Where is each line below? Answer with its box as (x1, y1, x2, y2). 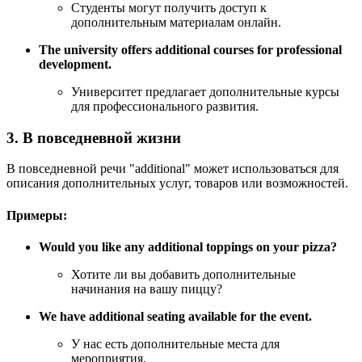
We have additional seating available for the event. (39, 309, 312, 323)
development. (39, 57, 112, 71)
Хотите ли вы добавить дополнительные (71, 267, 296, 281)
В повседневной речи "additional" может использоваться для (6, 162, 339, 176)
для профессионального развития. (71, 99, 259, 113)
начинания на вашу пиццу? (71, 281, 222, 296)
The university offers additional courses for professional (39, 42, 342, 57)
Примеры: (6, 208, 67, 222)
